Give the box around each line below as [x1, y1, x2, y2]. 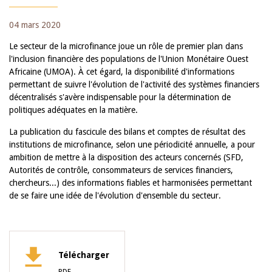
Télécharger [58, 250, 109, 260]
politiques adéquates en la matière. [9, 105, 138, 115]
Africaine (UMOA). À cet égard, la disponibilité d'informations [9, 67, 234, 76]
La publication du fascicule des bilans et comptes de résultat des [9, 127, 245, 137]
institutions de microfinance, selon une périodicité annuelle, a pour [9, 140, 255, 149]
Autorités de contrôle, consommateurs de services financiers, [9, 165, 233, 175]
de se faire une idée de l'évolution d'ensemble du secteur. [9, 191, 221, 200]
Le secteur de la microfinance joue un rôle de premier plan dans [9, 41, 243, 51]
